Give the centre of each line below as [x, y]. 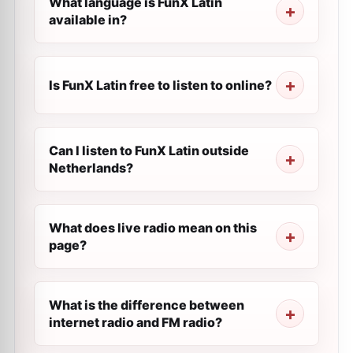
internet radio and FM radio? [136, 322]
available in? [88, 20]
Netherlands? [91, 168]
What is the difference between [147, 305]
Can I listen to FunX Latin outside [149, 150]
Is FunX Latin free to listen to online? [160, 85]
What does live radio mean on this [153, 228]
